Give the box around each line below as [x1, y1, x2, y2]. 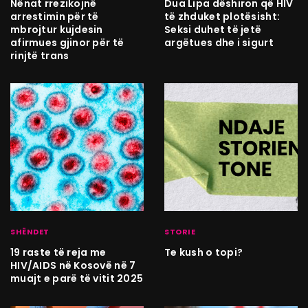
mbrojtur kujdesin [10, 22, 103, 36]
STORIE [164, 225, 196, 237]
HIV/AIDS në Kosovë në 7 [10, 258, 136, 272]
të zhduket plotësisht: [164, 9, 280, 23]
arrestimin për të [10, 9, 99, 23]
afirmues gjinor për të [10, 35, 124, 49]
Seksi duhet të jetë [164, 22, 262, 36]
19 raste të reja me [10, 245, 107, 259]
